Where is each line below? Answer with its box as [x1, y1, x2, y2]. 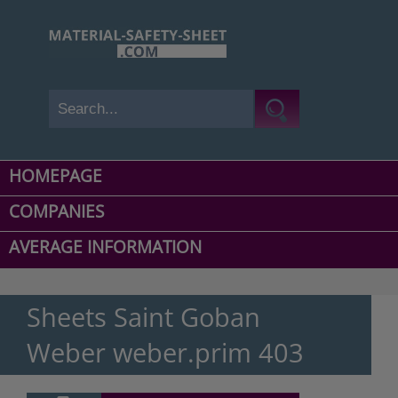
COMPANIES [9, 200, 104, 224]
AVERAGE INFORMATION [9, 235, 202, 259]
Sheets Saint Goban [27, 299, 260, 335]
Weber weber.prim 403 [27, 335, 304, 370]
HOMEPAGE [9, 164, 102, 188]
